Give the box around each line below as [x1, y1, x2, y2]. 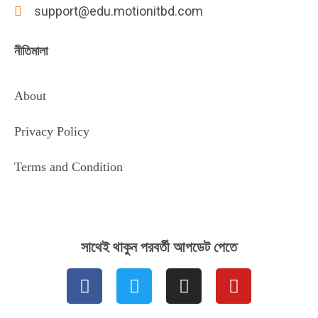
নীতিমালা [14, 44, 48, 59]
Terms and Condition [14, 160, 123, 175]
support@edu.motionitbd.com [33, 4, 203, 19]
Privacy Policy [14, 124, 89, 139]
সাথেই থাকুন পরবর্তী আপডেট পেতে [81, 239, 237, 256]
